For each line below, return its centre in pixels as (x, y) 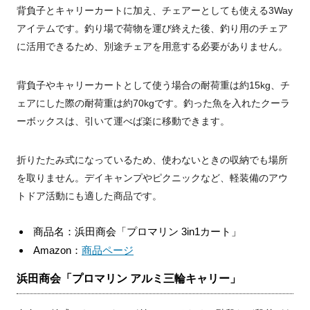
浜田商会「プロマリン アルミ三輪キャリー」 (129, 279)
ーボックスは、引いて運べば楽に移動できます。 (123, 121)
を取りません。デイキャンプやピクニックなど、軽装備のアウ (152, 178)
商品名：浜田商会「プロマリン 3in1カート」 (137, 232)
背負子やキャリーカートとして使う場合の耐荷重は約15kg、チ (153, 85)
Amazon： (57, 250)
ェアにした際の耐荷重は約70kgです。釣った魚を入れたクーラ (153, 103)
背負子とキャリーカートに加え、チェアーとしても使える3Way (155, 11)
